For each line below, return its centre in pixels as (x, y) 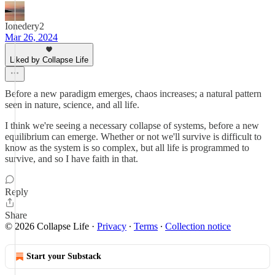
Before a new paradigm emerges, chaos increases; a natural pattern (133, 94)
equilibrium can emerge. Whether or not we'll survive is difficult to (133, 137)
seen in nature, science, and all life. (72, 105)
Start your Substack (64, 256)
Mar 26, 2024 (31, 37)
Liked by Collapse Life (49, 60)
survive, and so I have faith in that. (72, 159)
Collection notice (198, 226)
